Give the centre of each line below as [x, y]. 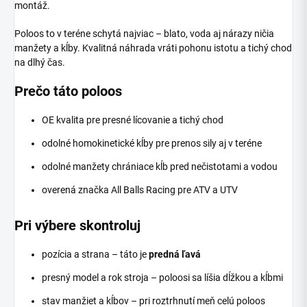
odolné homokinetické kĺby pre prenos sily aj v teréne [152, 143]
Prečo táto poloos [68, 91]
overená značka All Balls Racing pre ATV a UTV [140, 189]
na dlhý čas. [40, 62]
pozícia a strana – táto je [95, 254]
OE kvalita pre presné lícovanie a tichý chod [133, 120]
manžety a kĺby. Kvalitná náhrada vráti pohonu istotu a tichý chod [153, 48]
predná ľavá [175, 254]
